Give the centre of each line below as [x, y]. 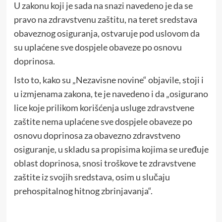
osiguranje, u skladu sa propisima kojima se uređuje [111, 149]
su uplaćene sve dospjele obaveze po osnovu [98, 47]
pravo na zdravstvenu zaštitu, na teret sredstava [105, 20]
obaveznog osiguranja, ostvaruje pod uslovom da [107, 33]
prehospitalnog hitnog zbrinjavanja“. [83, 191]
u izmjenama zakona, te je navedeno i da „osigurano [111, 94]
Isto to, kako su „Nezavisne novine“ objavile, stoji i [109, 80]
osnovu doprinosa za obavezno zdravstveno [97, 136]
